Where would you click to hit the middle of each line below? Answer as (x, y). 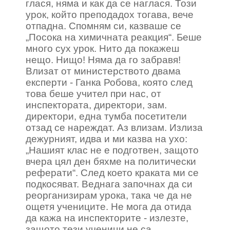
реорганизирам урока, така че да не (109, 195)
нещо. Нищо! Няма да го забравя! (103, 60)
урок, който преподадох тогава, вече (110, 15)
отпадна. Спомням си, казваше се (103, 26)
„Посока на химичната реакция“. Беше (114, 37)
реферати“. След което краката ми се (112, 173)
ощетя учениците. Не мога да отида (109, 207)
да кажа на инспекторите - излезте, (107, 218)
